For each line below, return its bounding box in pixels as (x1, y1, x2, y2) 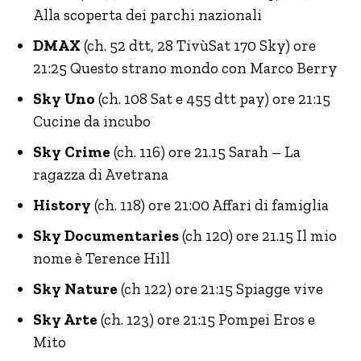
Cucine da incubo (33, 112, 151, 131)
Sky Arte (33, 310, 98, 330)
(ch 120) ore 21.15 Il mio (179, 226, 337, 246)
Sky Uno (33, 89, 95, 109)
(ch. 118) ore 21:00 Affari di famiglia (91, 196, 329, 215)
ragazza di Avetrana (33, 165, 168, 185)
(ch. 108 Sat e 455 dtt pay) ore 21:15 (95, 89, 330, 109)
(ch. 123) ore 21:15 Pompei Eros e (98, 310, 315, 330)
